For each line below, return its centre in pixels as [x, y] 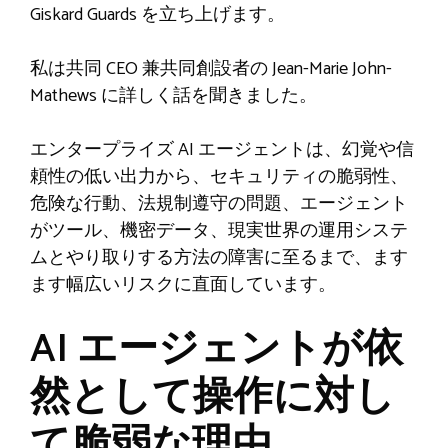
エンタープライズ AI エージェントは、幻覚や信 [222, 149]
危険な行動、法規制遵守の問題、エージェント [219, 203]
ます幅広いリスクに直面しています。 [183, 284]
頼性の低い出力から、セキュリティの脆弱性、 [219, 176]
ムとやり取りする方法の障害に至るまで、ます [219, 257]
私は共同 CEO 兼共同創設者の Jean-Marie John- [211, 68]
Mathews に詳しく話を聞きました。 [173, 95]
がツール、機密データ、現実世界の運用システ [219, 230]
